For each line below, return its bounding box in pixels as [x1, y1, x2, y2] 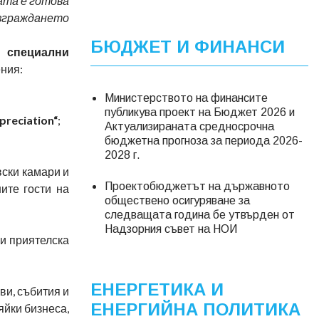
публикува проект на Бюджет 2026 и [105, 105, 295, 118]
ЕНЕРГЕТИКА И [90, 279, 224, 299]
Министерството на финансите [105, 91, 268, 104]
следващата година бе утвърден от [105, 208, 295, 221]
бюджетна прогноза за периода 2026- [105, 134, 303, 147]
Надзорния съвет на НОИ [105, 222, 237, 235]
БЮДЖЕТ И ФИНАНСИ [90, 36, 285, 56]
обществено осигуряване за [105, 194, 250, 206]
